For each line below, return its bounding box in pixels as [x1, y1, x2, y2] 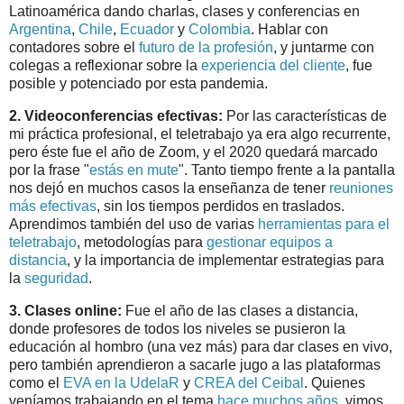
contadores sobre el [9, 40, 139, 56]
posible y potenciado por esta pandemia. [9, 76, 268, 92]
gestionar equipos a [207, 234, 333, 251]
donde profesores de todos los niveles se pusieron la [9, 321, 345, 337]
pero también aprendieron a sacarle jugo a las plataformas [9, 357, 381, 373]
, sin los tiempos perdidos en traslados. [96, 198, 344, 215]
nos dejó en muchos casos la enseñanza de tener [9, 180, 329, 197]
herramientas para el [258, 216, 390, 233]
